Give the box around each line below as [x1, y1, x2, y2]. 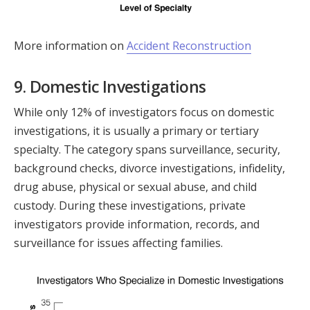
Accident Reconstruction [127, 38, 251, 54]
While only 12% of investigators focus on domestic [14, 104, 274, 120]
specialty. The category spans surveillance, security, [14, 141, 280, 157]
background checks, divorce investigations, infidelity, [14, 160, 285, 176]
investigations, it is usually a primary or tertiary [14, 122, 259, 138]
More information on [14, 38, 127, 54]
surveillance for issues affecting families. [14, 235, 223, 250]
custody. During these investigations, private [14, 197, 246, 213]
